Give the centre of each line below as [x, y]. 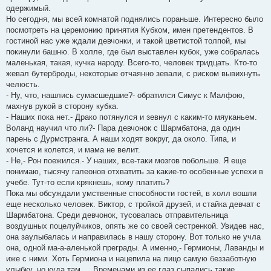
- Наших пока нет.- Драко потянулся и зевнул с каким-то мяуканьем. [132, 117]
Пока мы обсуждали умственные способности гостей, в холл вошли [131, 193]
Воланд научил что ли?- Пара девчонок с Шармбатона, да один [123, 128]
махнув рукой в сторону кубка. [62, 106]
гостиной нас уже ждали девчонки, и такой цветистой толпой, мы [126, 41]
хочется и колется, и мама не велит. [73, 149]
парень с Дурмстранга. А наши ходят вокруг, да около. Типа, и [121, 139]
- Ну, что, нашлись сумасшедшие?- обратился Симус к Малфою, [126, 95]
